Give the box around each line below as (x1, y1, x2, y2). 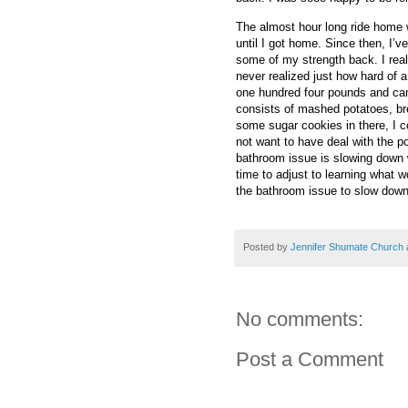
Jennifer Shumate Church (291, 240, 403, 252)
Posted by (243, 240, 291, 252)
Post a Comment (236, 348, 383, 372)
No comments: (236, 308, 363, 331)
